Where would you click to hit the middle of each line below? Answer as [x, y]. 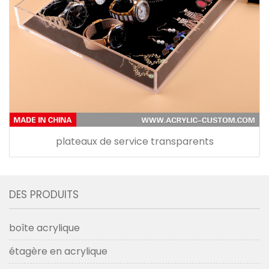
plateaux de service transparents [134, 141]
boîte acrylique [44, 228]
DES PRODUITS [44, 194]
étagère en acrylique [58, 251]
